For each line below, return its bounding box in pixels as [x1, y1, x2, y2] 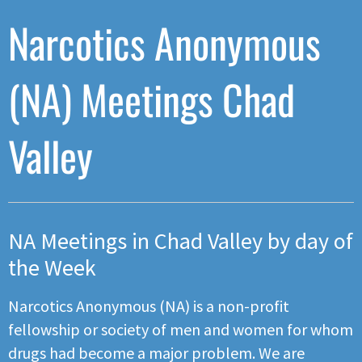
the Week [8, 252, 96, 282]
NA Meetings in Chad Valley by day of [8, 225, 353, 255]
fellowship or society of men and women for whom [8, 318, 353, 339]
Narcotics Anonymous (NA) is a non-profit [8, 295, 289, 316]
